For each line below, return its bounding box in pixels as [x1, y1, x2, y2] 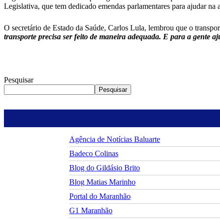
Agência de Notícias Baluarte [69, 135, 160, 144]
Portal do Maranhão [69, 192, 131, 201]
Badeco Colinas [69, 149, 118, 158]
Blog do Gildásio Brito [69, 164, 140, 172]
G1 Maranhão [69, 206, 112, 215]
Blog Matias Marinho [69, 178, 136, 187]
